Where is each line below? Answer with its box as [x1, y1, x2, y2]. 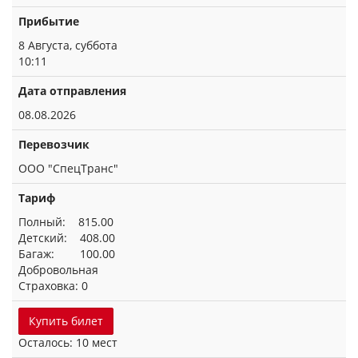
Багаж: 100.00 [18, 246, 115, 261]
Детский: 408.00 [18, 230, 115, 245]
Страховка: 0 [18, 278, 88, 293]
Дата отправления [18, 83, 126, 98]
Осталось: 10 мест [18, 335, 117, 350]
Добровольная [18, 262, 98, 277]
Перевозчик [18, 137, 89, 152]
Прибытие [18, 14, 79, 29]
